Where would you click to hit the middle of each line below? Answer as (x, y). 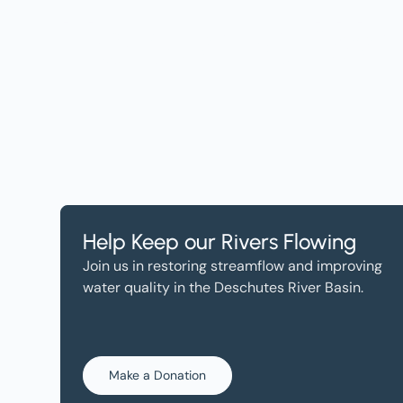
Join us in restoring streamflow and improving (233, 266)
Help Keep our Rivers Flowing (220, 242)
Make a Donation (158, 375)
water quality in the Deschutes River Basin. (224, 287)
